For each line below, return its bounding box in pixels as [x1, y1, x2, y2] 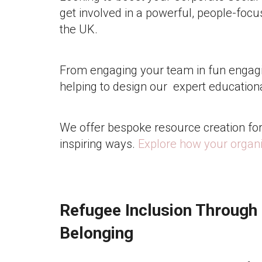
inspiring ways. [60, 136, 138, 151]
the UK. [60, 22, 98, 36]
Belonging [60, 223, 137, 243]
